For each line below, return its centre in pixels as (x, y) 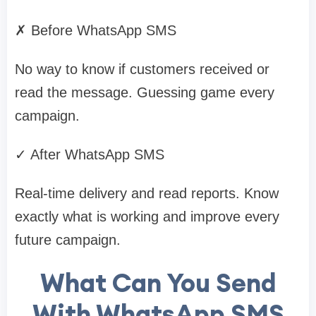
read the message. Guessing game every (145, 93)
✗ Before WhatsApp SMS (96, 31)
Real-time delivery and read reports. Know (147, 194)
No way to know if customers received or (142, 69)
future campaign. (68, 240)
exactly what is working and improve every (147, 217)
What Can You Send (158, 283)
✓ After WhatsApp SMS (90, 155)
